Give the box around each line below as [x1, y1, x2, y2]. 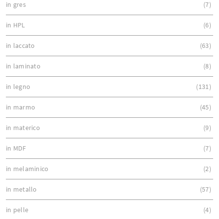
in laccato [6, 41, 35, 50]
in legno [6, 82, 30, 91]
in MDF [6, 143, 26, 153]
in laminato [6, 61, 41, 70]
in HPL [6, 20, 25, 29]
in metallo [6, 184, 37, 194]
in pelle [6, 205, 28, 214]
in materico [6, 123, 40, 132]
